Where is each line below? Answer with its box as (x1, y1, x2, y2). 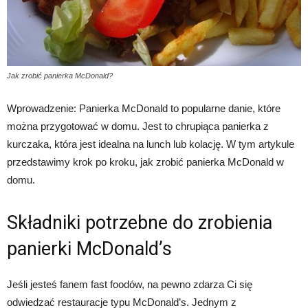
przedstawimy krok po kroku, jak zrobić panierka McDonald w (7, 156, 284, 168)
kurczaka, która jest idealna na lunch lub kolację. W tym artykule (7, 138, 294, 150)
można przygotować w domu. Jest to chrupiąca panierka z (7, 120, 269, 132)
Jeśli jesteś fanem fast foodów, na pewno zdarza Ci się (7, 278, 252, 290)
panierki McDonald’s (7, 238, 172, 260)
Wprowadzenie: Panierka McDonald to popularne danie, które (7, 102, 280, 114)
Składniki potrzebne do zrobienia (7, 212, 272, 234)
